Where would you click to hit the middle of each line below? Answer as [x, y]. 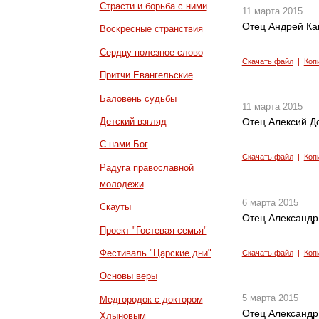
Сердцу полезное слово [151, 52]
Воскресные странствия [151, 29]
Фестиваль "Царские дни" [155, 253]
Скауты [115, 207]
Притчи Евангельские [146, 75]
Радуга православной [146, 167]
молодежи [121, 184]
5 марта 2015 [270, 298]
